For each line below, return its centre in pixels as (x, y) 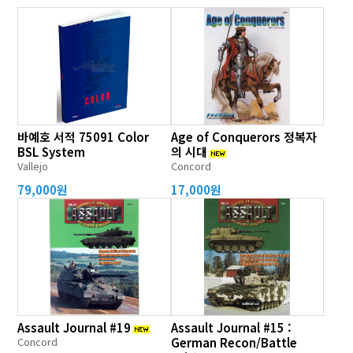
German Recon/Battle (234, 342)
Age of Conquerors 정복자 (243, 137)
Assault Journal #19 (74, 327)
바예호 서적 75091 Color (84, 137)
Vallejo (33, 166)
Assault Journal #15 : (231, 327)
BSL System (52, 152)
